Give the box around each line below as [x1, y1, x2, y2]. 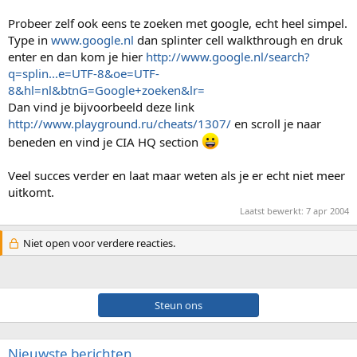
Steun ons [107, 298, 250, 312]
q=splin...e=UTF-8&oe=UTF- [8, 65, 159, 81]
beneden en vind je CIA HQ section [8, 133, 202, 150]
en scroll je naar [231, 115, 321, 131]
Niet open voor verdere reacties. [20, 236, 175, 250]
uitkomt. [8, 183, 54, 200]
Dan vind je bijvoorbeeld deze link [8, 98, 194, 115]
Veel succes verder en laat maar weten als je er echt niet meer [8, 167, 345, 183]
